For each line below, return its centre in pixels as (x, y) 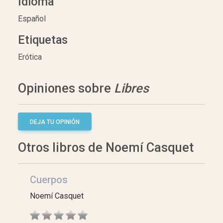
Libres (131, 88)
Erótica (30, 57)
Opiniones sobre (66, 88)
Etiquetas (43, 40)
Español (32, 18)
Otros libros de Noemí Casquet (106, 147)
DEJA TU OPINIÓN (55, 122)
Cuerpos (49, 179)
